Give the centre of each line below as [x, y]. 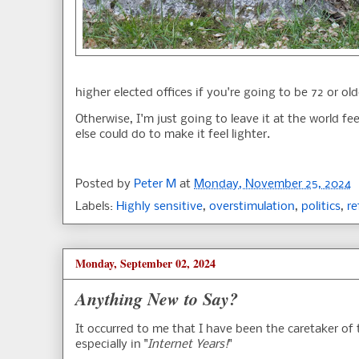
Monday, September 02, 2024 [145, 264]
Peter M [155, 185]
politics [321, 207]
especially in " [111, 345]
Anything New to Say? [157, 299]
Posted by [105, 185]
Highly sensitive [159, 207]
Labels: [96, 207]
